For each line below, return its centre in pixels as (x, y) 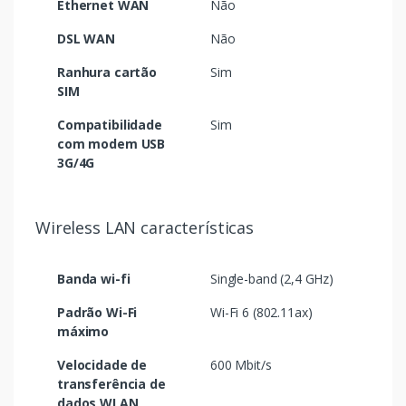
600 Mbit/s (241, 365)
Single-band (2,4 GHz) (272, 279)
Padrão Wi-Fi (97, 313)
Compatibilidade (110, 125)
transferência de (111, 384)
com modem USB (111, 144)
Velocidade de (102, 365)
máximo (83, 332)
